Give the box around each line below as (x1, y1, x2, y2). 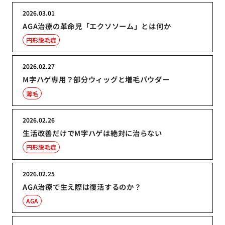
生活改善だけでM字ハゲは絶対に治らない (23, 127, 162, 138)
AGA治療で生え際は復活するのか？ (23, 181, 142, 192)
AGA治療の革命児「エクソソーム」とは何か (23, 20, 171, 31)
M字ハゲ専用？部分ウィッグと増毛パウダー (23, 74, 170, 85)
